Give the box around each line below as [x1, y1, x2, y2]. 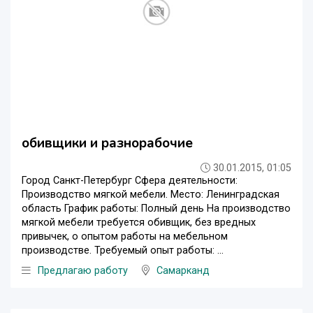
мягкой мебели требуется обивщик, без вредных [22, 216, 256, 228]
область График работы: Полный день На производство [22, 202, 291, 214]
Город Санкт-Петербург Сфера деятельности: [22, 174, 238, 187]
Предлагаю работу [38, 264, 128, 277]
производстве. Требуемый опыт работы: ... [22, 244, 224, 256]
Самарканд [156, 264, 210, 277]
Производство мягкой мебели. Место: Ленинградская [22, 188, 279, 201]
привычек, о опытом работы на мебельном [22, 230, 228, 242]
